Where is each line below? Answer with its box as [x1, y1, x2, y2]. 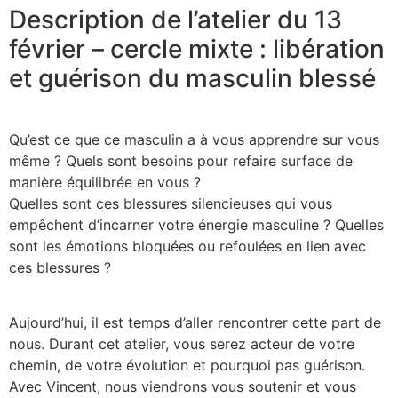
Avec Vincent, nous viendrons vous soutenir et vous [9, 377, 356, 395]
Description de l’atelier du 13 [9, 4, 342, 35]
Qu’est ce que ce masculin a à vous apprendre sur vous [9, 130, 379, 148]
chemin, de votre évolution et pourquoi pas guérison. [9, 355, 365, 374]
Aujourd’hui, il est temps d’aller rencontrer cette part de [9, 313, 381, 331]
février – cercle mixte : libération [9, 33, 385, 64]
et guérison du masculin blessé [9, 62, 376, 93]
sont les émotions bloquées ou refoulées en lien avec [9, 236, 366, 255]
